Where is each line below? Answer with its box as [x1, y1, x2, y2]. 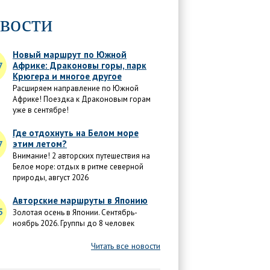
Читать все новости [91, 240, 160, 251]
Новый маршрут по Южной [13, 49, 127, 60]
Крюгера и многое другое [13, 71, 122, 82]
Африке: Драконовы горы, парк [13, 60, 146, 71]
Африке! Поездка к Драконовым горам [13, 94, 151, 104]
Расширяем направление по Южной [13, 83, 139, 93]
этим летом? [13, 138, 67, 149]
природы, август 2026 [13, 172, 89, 183]
